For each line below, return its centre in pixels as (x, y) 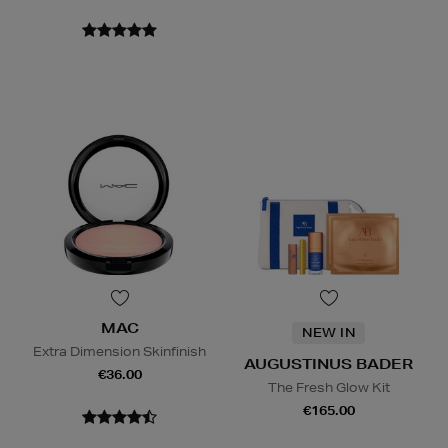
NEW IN (328, 333)
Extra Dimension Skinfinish (119, 352)
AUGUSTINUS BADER (328, 364)
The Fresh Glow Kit (328, 388)
